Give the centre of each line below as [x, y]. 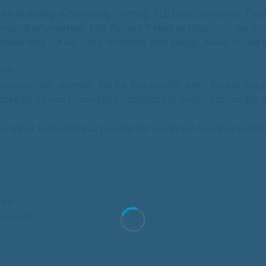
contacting [235, 85]
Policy [161, 28]
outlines [195, 28]
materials [59, 128]
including [128, 42]
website [159, 99]
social [219, 42]
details [113, 85]
